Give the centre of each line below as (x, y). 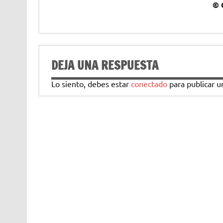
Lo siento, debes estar (91, 83)
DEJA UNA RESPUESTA (105, 65)
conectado (149, 83)
